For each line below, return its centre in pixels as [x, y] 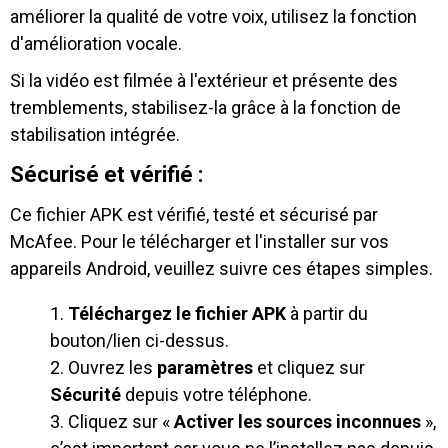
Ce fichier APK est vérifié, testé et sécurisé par [194, 215]
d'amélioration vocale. [96, 44]
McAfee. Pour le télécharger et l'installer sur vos [199, 242]
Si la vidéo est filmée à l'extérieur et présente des [204, 81]
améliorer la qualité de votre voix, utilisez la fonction [213, 17]
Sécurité [85, 395]
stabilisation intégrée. [95, 135]
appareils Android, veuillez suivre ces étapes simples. [221, 269]
